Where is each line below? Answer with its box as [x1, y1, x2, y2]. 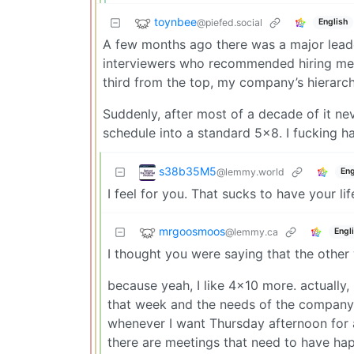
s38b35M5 [159, 164, 217, 178]
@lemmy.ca [225, 225, 278, 238]
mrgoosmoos [159, 224, 225, 238]
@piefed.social [197, 16, 262, 28]
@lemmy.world [217, 165, 284, 178]
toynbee [154, 14, 197, 28]
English [318, 17, 348, 28]
